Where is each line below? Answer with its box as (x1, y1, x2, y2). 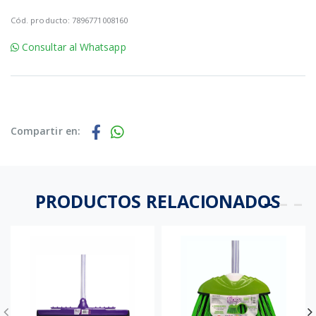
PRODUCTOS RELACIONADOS (35, 189, 281, 214)
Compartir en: (11, 124, 80, 138)
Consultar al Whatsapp (19, 40, 126, 54)
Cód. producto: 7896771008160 (11, 15, 128, 26)
